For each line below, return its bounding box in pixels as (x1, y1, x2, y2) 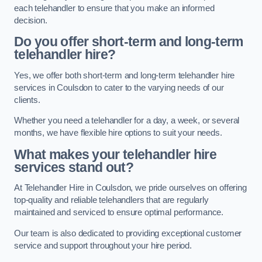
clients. (14, 95, 40, 105)
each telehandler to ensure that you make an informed (14, 3, 215, 13)
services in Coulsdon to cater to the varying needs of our (14, 82, 224, 92)
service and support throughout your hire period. (14, 241, 192, 250)
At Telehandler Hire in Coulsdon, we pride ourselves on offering (14, 183, 247, 193)
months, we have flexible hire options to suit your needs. (14, 128, 222, 138)
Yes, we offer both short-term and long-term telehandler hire (14, 70, 235, 80)
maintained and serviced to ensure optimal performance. (14, 208, 224, 218)
